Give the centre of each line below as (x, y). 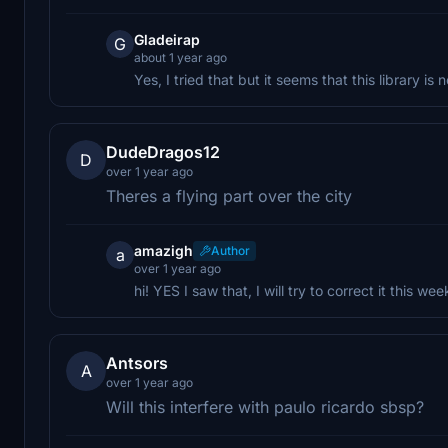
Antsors (137, 362)
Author (230, 250)
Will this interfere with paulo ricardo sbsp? (265, 406)
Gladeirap (167, 39)
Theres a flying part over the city (229, 195)
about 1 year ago (180, 57)
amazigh (163, 250)
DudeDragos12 (163, 151)
